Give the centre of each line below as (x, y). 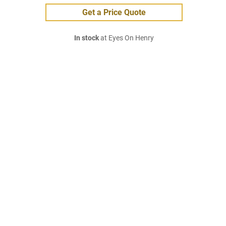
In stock (87, 38)
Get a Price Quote (114, 12)
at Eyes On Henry (126, 38)
